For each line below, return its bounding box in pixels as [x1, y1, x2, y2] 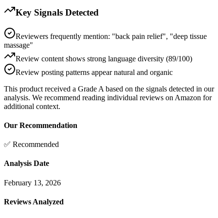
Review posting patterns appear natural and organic [16, 68, 173, 76]
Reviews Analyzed [4, 197, 64, 206]
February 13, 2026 [4, 178, 61, 187]
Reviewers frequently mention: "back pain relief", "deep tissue [16, 32, 207, 40]
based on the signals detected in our [104, 84, 214, 93]
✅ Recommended [4, 140, 59, 149]
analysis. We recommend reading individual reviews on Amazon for [4, 93, 212, 102]
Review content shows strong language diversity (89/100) [16, 54, 192, 63]
